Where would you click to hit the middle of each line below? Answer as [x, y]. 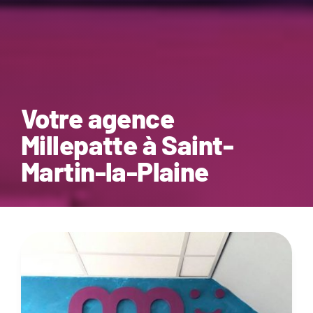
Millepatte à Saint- [127, 144]
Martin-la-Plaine [115, 171]
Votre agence [97, 118]
